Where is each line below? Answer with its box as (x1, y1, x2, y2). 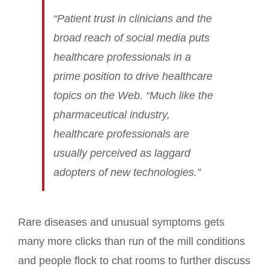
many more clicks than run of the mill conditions (18, 235, 245, 248)
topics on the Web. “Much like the (53, 89, 213, 102)
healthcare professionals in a (53, 51, 191, 64)
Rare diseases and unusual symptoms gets (18, 216, 225, 229)
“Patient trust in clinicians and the (53, 13, 212, 25)
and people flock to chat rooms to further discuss (18, 255, 250, 267)
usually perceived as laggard (53, 147, 190, 160)
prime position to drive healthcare (53, 70, 213, 83)
